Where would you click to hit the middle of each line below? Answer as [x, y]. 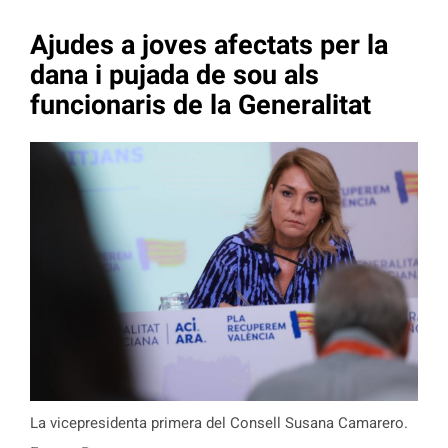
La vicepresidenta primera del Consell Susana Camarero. [219, 423]
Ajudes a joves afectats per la [209, 44]
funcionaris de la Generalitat [200, 104]
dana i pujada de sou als [174, 74]
